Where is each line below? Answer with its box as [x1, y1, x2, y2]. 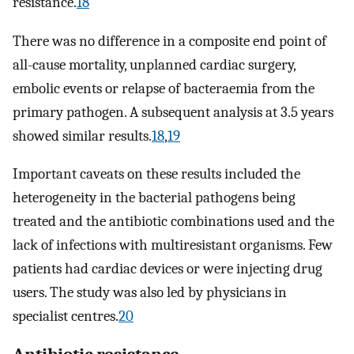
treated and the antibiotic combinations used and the [13, 213, 334, 231]
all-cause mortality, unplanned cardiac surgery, [13, 55, 296, 73]
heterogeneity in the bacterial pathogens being [13, 189, 296, 207]
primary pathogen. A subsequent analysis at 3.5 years [13, 103, 333, 121]
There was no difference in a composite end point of [13, 32, 326, 50]
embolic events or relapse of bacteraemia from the [13, 79, 314, 97]
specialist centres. [13, 307, 119, 326]
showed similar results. [13, 126, 152, 145]
